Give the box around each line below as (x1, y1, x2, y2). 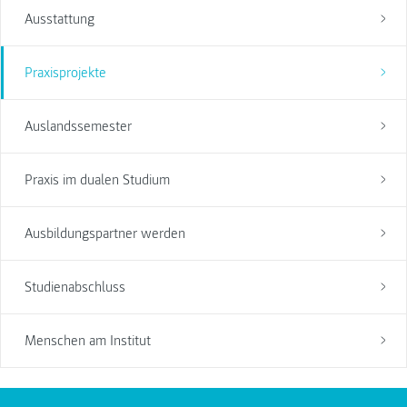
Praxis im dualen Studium (24, 170, 170, 189)
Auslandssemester (24, 116, 132, 135)
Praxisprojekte (24, 63, 106, 82)
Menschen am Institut (24, 331, 151, 350)
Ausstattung (24, 9, 94, 28)
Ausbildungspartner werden (24, 223, 185, 243)
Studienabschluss (24, 277, 125, 296)
